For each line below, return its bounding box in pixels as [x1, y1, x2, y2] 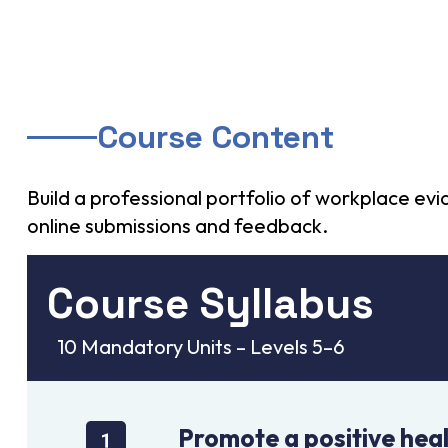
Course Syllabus [47, 277, 374, 331]
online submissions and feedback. [27, 213, 328, 239]
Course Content [97, 117, 334, 158]
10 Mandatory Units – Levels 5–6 [57, 334, 345, 360]
